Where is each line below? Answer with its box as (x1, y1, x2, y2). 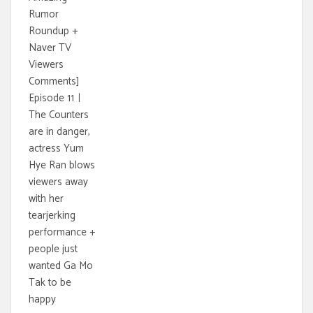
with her (29, 189, 64, 208)
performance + (29, 223, 95, 241)
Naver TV (29, 38, 71, 57)
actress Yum (29, 139, 84, 157)
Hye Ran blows (29, 156, 95, 174)
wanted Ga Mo (29, 256, 93, 275)
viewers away (29, 173, 88, 191)
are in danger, (29, 122, 90, 140)
